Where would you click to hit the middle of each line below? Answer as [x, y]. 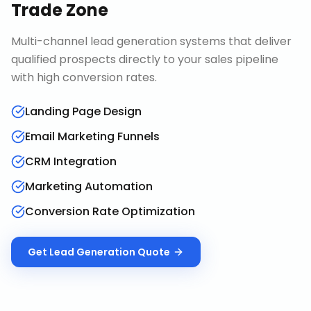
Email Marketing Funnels [92, 136]
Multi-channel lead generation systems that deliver [151, 41]
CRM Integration [71, 161]
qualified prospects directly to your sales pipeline [145, 59]
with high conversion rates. [84, 77]
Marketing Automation [89, 186]
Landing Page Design [83, 111]
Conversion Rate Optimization [110, 211]
